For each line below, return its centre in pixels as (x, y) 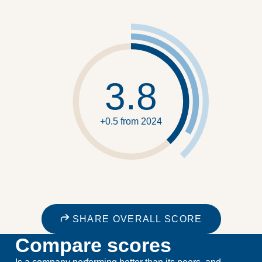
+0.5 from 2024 (131, 121)
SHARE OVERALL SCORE (136, 219)
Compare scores (93, 245)
